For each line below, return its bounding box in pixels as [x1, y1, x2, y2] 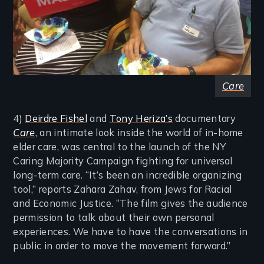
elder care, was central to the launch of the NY [13, 141, 226, 153]
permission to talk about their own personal [13, 212, 214, 224]
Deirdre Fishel [25, 113, 87, 125]
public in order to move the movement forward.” [13, 240, 231, 252]
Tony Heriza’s [109, 113, 173, 125]
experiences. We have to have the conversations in [13, 226, 248, 238]
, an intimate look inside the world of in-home [35, 127, 243, 139]
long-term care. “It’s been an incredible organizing [13, 169, 242, 181]
